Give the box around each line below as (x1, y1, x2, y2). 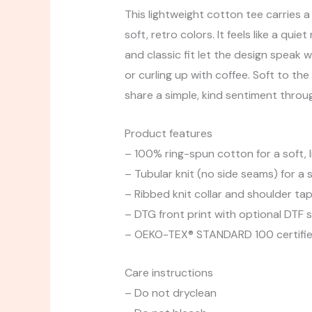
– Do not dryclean (124, 285, 217, 300)
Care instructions (124, 265, 213, 280)
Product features (124, 126, 212, 141)
